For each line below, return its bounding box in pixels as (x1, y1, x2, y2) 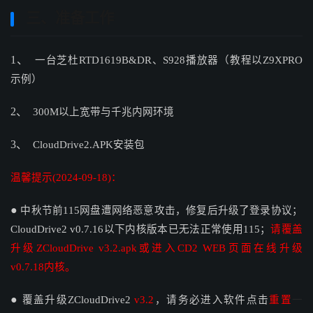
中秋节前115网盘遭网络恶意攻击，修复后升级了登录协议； (20, 205, 303, 217)
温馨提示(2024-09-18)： (10, 172, 122, 184)
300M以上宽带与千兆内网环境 (33, 106, 174, 118)
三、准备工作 (26, 10, 114, 27)
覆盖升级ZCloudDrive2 (22, 294, 131, 306)
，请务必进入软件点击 (154, 294, 270, 306)
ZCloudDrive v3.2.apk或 (36, 242, 152, 254)
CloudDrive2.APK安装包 (33, 139, 145, 151)
